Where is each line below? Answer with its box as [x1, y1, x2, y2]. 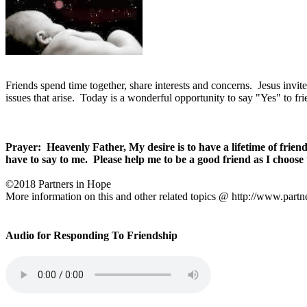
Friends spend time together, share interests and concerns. [5, 79, 252, 91]
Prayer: [5, 140, 41, 153]
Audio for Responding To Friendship [5, 230, 177, 242]
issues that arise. [5, 91, 75, 103]
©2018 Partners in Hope [5, 177, 111, 190]
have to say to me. [5, 153, 88, 165]
